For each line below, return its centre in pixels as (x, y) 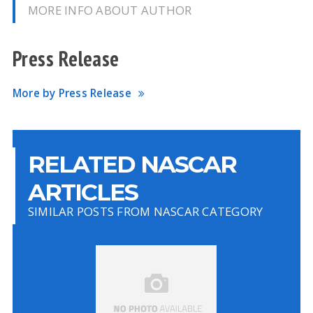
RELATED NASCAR (132, 164)
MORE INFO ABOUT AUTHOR (110, 10)
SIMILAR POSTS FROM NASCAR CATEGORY (145, 212)
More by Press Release (72, 94)
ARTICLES (82, 192)
